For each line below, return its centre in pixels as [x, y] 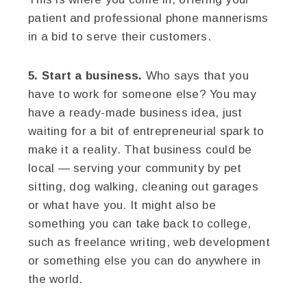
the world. [56, 279]
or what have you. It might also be [122, 205]
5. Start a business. [85, 75]
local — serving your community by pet [135, 168]
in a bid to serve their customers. [120, 36]
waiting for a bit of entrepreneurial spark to [146, 131]
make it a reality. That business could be [140, 149]
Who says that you [195, 75]
